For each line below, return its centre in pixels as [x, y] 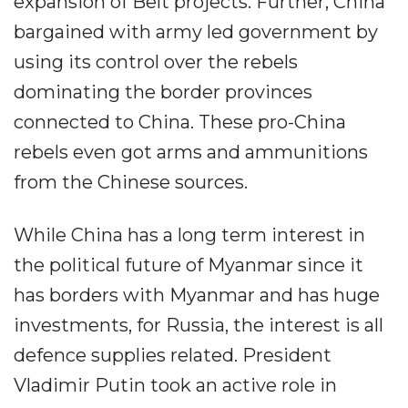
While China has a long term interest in [189, 235]
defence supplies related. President [173, 355]
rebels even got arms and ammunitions [191, 152]
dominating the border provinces [163, 92]
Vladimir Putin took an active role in [175, 385]
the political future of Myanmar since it [189, 265]
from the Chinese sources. [131, 182]
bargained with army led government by [196, 32]
